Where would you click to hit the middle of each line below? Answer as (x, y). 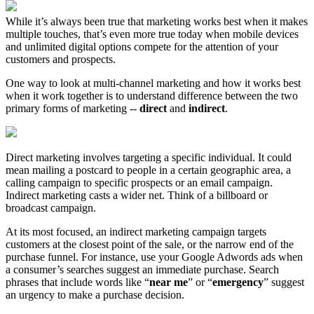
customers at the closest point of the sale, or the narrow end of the (150, 245)
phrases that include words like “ (77, 282)
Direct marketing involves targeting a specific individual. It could (149, 158)
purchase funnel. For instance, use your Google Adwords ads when (154, 257)
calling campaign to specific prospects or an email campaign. (139, 183)
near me (169, 282)
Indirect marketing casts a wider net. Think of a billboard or (137, 196)
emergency (238, 282)
